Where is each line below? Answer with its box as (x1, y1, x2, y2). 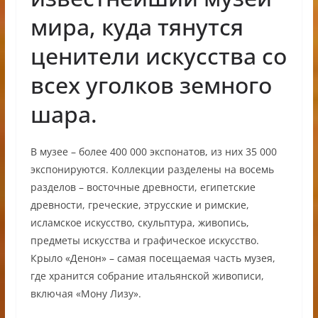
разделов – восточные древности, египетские (30, 180, 256, 194)
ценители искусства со (30, 40, 287, 72)
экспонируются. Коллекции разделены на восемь (30, 163, 274, 177)
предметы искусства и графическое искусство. (30, 234, 259, 248)
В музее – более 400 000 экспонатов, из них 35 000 (30, 145, 277, 159)
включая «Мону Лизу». (30, 287, 141, 301)
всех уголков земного (30, 70, 272, 101)
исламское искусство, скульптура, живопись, (30, 216, 249, 230)
